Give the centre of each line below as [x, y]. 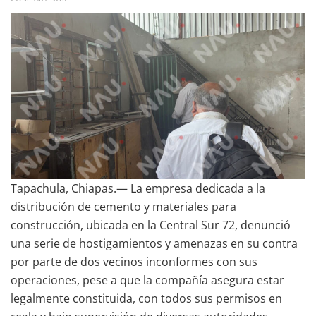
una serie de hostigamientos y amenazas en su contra [154, 244]
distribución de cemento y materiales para [123, 207]
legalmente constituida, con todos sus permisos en [146, 299]
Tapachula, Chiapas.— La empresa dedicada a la [138, 189]
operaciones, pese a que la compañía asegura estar [147, 280]
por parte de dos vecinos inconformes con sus [134, 262]
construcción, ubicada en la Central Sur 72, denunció [151, 225]
